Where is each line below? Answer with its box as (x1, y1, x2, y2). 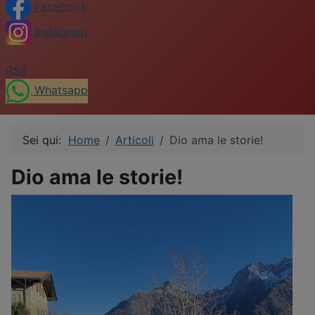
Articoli (115, 133, 154, 148)
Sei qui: (22, 133, 68, 148)
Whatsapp (34, 83, 88, 98)
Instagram (34, 24, 87, 39)
